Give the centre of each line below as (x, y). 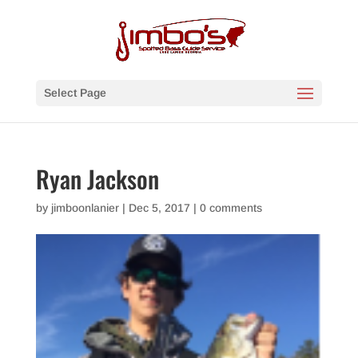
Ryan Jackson (97, 179)
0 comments (231, 208)
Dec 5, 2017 (159, 208)
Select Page (75, 93)
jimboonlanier (85, 208)
